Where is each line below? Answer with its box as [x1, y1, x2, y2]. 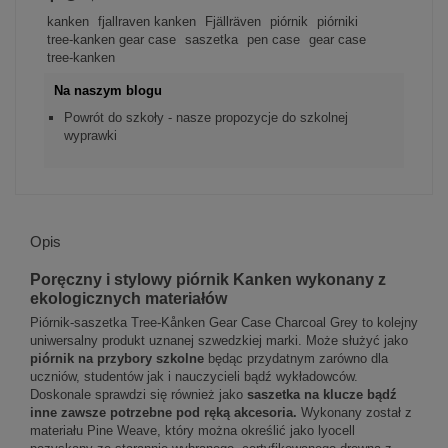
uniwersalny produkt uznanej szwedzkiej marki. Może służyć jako [30, 333, 408, 349]
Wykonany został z [297, 405, 412, 421]
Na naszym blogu [54, 83, 162, 99]
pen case [246, 31, 300, 47]
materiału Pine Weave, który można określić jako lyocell [30, 423, 355, 439]
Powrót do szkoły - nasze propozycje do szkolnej [64, 109, 348, 125]
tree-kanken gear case [46, 31, 176, 47]
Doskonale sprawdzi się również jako [30, 387, 243, 403]
